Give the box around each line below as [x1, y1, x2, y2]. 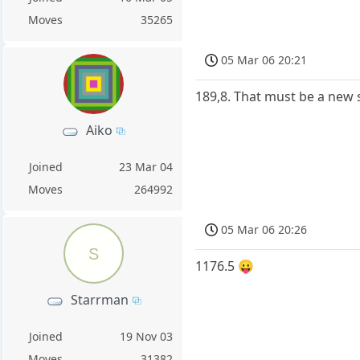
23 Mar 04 [119, 159, 174, 175]
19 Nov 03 [120, 329, 174, 345]
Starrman [70, 291, 129, 309]
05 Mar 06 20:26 [221, 221, 308, 237]
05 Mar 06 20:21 [221, 51, 308, 67]
